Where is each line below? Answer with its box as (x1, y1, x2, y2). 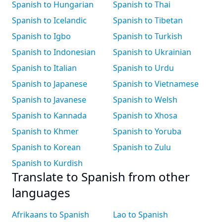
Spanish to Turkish (113, 31, 182, 42)
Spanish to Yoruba (113, 126, 181, 137)
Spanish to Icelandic (12, 15, 87, 26)
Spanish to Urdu (113, 62, 174, 73)
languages (12, 184, 70, 201)
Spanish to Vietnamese (113, 78, 199, 89)
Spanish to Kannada (12, 110, 87, 121)
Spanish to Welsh (113, 94, 177, 105)
